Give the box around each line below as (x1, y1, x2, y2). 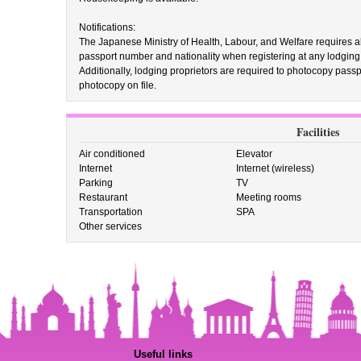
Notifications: (78, 22, 135, 33)
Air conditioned (78, 148, 145, 160)
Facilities (296, 123, 339, 140)
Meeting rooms (236, 192, 302, 203)
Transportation (78, 206, 143, 218)
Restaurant (78, 192, 127, 203)
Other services (78, 221, 142, 232)
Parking (78, 177, 113, 189)
